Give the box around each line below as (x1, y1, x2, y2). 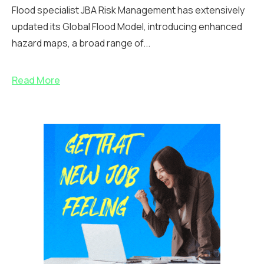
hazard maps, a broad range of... (12, 37, 150, 50)
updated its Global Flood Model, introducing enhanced (12, 20, 242, 34)
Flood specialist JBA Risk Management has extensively (12, 4, 245, 17)
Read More (12, 74, 60, 87)
